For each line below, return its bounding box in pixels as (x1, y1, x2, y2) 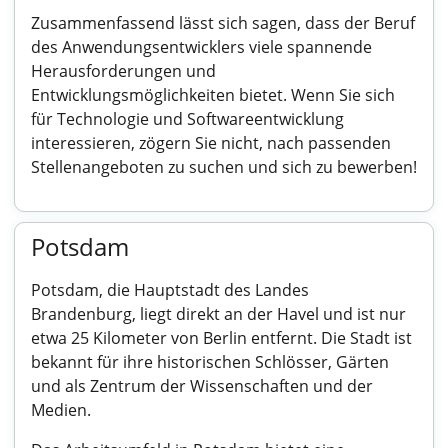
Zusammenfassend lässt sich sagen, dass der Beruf (31, 12, 415, 34)
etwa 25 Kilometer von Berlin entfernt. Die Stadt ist (31, 327, 412, 349)
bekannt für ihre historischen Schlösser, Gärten (31, 351, 389, 373)
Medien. (31, 399, 91, 421)
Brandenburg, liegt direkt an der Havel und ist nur (31, 303, 406, 325)
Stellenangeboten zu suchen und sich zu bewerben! (31, 156, 417, 178)
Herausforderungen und (31, 60, 216, 82)
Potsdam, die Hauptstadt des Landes (31, 279, 309, 301)
